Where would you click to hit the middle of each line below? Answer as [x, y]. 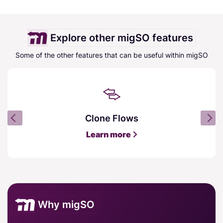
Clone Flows [111, 118]
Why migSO [66, 204]
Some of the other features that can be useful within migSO [111, 55]
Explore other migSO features [121, 38]
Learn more [109, 134]
